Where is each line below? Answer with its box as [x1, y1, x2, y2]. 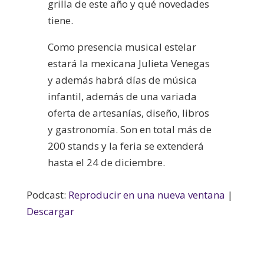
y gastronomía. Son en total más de [47, 122, 212, 136]
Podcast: [26, 187, 68, 202]
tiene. [47, 13, 73, 27]
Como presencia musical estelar [47, 39, 196, 54]
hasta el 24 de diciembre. [47, 155, 165, 169]
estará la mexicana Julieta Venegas [47, 56, 210, 70]
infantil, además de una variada [47, 89, 197, 103]
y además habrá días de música [47, 72, 197, 87]
